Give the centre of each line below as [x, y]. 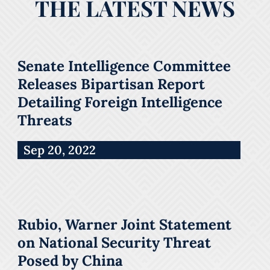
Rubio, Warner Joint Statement [124, 224]
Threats [45, 120]
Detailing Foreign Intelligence [120, 102]
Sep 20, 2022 [60, 150]
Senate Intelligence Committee [124, 66]
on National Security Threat [114, 242]
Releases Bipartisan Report [111, 84]
